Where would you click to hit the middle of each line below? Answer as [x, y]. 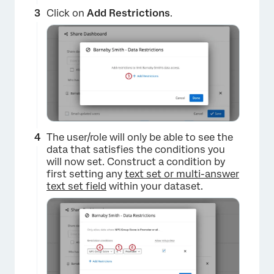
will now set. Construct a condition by [136, 162]
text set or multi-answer [182, 174]
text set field [76, 187]
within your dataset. [155, 187]
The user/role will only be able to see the [140, 138]
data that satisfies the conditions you [136, 150]
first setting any [86, 174]
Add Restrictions [128, 13]
